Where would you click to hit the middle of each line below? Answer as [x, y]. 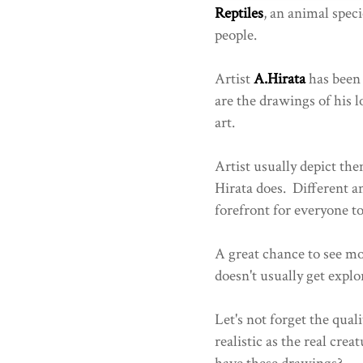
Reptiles [239, 13]
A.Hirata [279, 79]
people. [235, 35]
